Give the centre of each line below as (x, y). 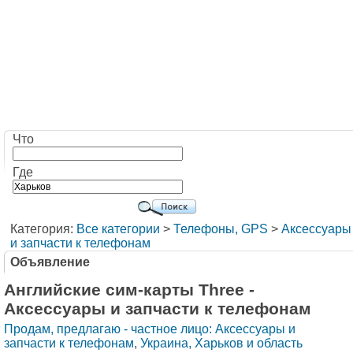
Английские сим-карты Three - (129, 290)
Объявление (50, 262)
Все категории (118, 229)
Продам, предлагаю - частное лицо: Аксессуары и (150, 329)
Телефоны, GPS (221, 229)
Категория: (43, 229)
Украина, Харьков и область (221, 343)
